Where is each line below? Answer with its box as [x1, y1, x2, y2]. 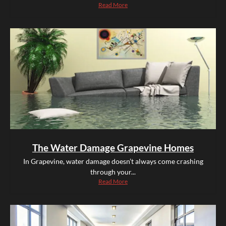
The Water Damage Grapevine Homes [32, 142, 194, 154]
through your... [90, 167, 136, 177]
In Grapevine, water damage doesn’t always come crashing [23, 157, 203, 166]
